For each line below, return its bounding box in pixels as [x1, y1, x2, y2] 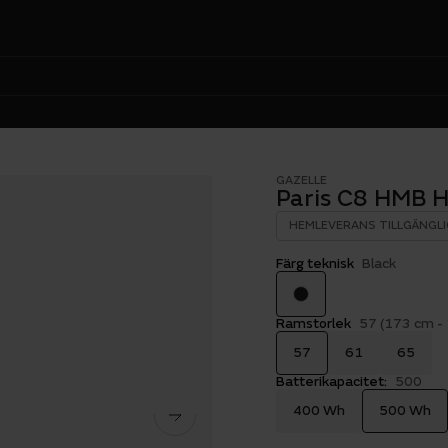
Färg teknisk [276, 255, 354, 272]
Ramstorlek [276, 315, 351, 332]
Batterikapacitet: [276, 373, 387, 390]
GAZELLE [276, 173, 327, 188]
